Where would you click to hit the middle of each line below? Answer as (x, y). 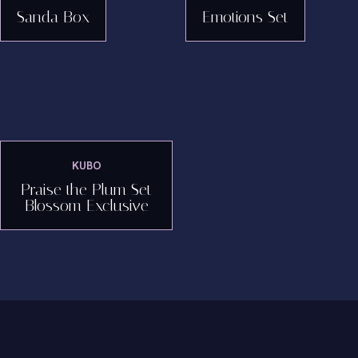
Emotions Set (245, 17)
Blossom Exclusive (86, 205)
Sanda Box (53, 17)
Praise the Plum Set (86, 189)
